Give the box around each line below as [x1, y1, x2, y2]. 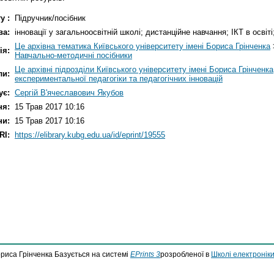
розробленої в [160, 251, 211, 258]
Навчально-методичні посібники [15, 50, 132, 60]
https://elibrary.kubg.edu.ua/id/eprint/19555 [15, 130, 165, 139]
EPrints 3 [130, 251, 160, 258]
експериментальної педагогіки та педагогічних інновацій [15, 73, 223, 83]
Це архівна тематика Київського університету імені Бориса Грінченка [15, 41, 270, 51]
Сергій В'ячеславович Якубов [15, 87, 124, 97]
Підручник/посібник [15, 13, 86, 23]
